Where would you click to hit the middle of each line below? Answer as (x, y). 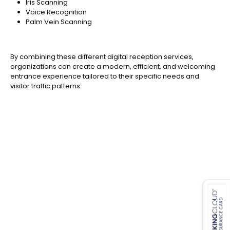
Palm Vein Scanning (59, 22)
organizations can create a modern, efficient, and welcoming (113, 67)
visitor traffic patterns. (46, 86)
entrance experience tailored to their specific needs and (105, 76)
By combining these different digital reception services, (102, 57)
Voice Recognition (56, 12)
